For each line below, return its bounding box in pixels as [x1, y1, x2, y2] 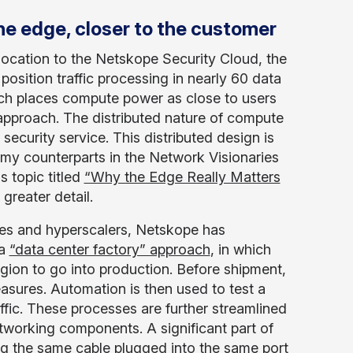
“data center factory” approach [9, 241, 210, 258]
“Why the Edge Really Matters [84, 169, 281, 185]
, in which [210, 241, 271, 258]
